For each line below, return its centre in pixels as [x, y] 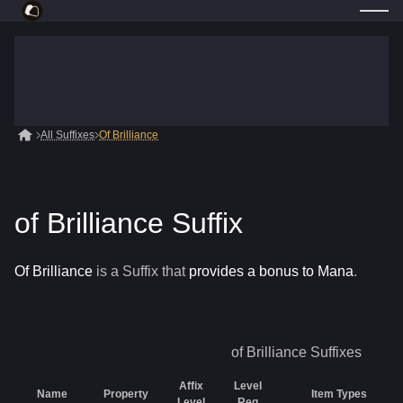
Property [126, 394]
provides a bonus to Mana [271, 271]
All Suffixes [67, 135]
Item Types [339, 394]
